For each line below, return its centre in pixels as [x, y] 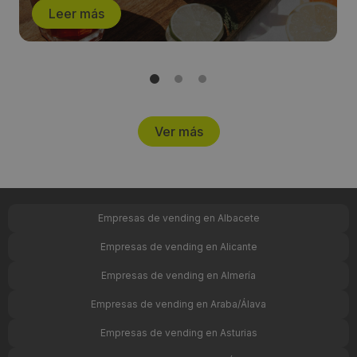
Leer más [76, 14]
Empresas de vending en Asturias [178, 333]
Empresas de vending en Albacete [178, 218]
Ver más [178, 132]
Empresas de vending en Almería [178, 276]
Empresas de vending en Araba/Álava [178, 304]
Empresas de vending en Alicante [178, 247]
